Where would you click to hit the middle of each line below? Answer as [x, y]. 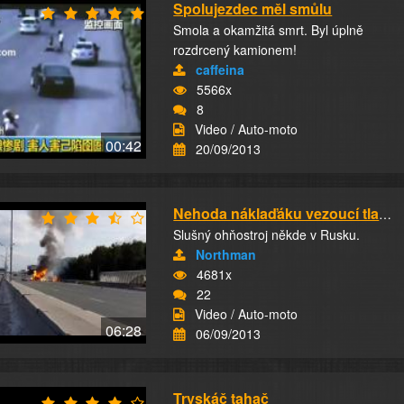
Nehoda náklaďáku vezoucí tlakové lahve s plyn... [386, 214]
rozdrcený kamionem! [235, 50]
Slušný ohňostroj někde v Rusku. [267, 234]
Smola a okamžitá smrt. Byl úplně [269, 30]
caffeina [220, 69]
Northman [226, 254]
